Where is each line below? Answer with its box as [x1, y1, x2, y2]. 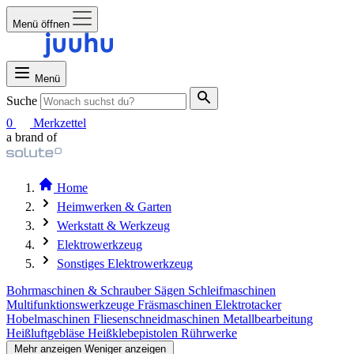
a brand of [6, 130, 57, 144]
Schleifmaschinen [188, 284, 276, 297]
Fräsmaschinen [137, 298, 215, 311]
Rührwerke [181, 326, 237, 340]
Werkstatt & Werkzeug [57, 219, 170, 232]
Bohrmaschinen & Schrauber [6, 284, 154, 297]
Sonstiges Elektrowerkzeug [57, 257, 193, 270]
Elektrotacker [215, 298, 281, 311]
